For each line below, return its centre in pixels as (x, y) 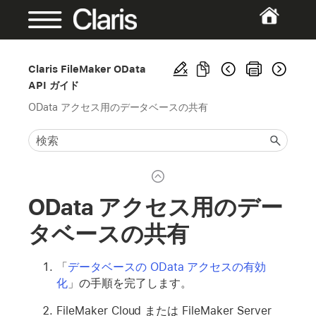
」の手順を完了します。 (129, 283)
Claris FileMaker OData (87, 69)
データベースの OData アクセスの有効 (167, 267)
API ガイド (54, 85)
